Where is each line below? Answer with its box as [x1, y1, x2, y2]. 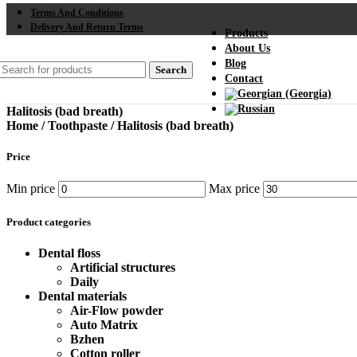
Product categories [6, 215, 91, 228]
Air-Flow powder [70, 303, 163, 317]
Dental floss [38, 245, 100, 260]
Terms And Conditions [30, 7, 124, 18]
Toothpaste [48, 119, 111, 132]
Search [155, 63, 186, 76]
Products [225, 26, 268, 39]
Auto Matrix [70, 317, 138, 331]
